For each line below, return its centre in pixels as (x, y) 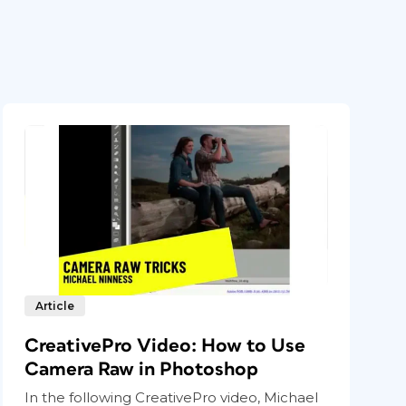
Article (55, 306)
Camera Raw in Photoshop (142, 370)
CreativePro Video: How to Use (165, 346)
